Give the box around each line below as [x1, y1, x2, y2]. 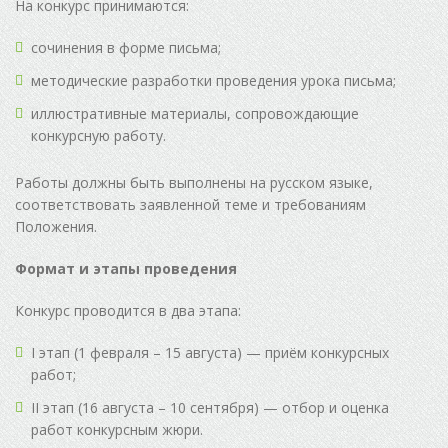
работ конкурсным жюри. [31, 420, 203, 440]
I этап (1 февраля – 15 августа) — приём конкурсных [31, 343, 389, 363]
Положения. [15, 217, 97, 237]
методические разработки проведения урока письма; [31, 71, 396, 91]
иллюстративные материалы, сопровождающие [31, 104, 359, 124]
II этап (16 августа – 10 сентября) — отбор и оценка [31, 398, 389, 418]
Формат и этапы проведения [15, 259, 237, 279]
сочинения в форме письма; [31, 38, 221, 58]
